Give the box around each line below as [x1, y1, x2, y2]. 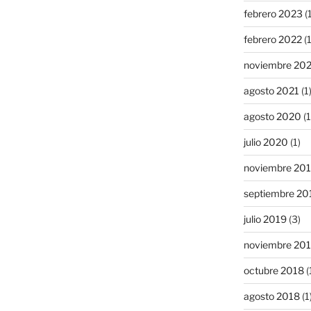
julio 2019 [243, 213, 287, 226]
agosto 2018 [243, 290, 300, 303]
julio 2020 [243, 136, 288, 149]
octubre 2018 [243, 264, 304, 277]
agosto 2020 [243, 110, 301, 123]
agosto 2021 [243, 85, 299, 97]
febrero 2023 [243, 8, 303, 20]
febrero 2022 [243, 33, 302, 46]
